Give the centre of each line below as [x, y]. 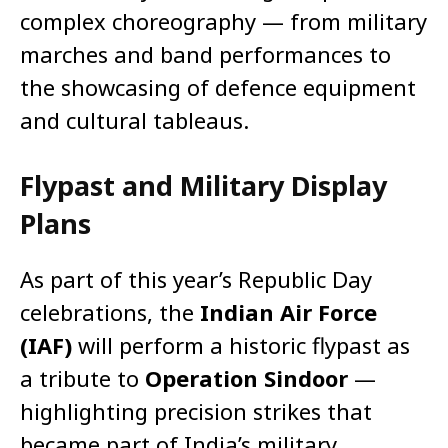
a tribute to [82, 378]
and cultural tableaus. [134, 120]
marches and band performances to [205, 54]
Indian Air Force [288, 312]
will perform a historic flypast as [241, 345]
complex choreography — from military [223, 21]
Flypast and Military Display [203, 186]
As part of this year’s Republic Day [196, 279]
